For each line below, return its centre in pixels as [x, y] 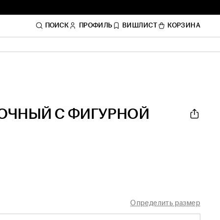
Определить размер [165, 203]
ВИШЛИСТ [140, 26]
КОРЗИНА [184, 26]
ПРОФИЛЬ [96, 26]
